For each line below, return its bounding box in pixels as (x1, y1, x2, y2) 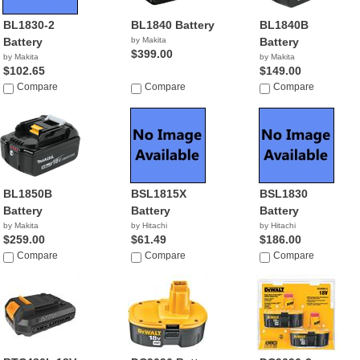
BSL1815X (131, 187, 187, 200)
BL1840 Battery (131, 18, 215, 31)
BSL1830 (259, 187, 308, 200)
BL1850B (3, 187, 52, 200)
